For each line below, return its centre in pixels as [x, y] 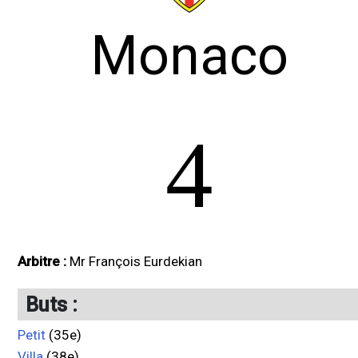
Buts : [52, 304]
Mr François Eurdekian [136, 261]
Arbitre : [44, 261]
